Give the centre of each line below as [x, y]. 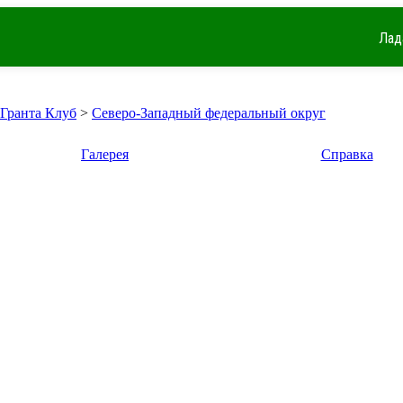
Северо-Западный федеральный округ [209, 113]
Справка [347, 154]
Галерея [105, 154]
